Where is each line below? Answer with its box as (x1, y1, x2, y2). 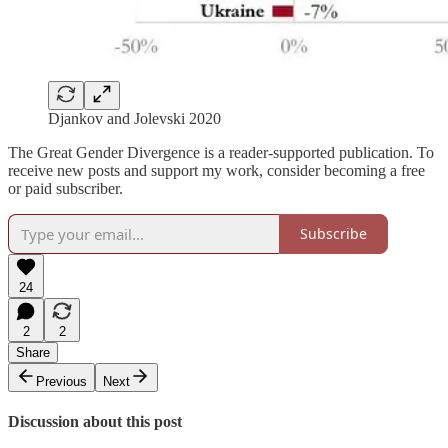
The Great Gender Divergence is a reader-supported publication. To (8, 143, 434, 161)
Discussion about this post (8, 413, 182, 431)
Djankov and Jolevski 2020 (48, 109, 221, 127)
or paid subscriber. (8, 179, 123, 197)
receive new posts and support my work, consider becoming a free (8, 161, 425, 179)
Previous (36, 373, 87, 389)
